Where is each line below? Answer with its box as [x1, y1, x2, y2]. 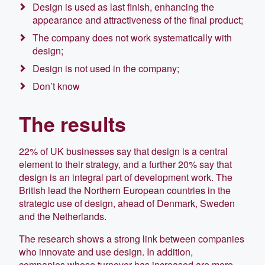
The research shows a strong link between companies [19, 231, 244, 245]
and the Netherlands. [19, 209, 106, 223]
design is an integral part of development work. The [19, 170, 232, 184]
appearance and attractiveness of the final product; [33, 12, 243, 27]
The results [19, 109, 126, 138]
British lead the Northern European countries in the [19, 183, 231, 197]
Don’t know [33, 79, 80, 93]
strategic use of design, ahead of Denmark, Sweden [19, 196, 235, 210]
